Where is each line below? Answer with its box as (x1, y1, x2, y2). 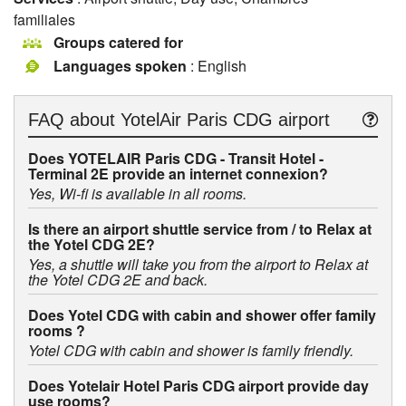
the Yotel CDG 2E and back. (28, 269, 208, 291)
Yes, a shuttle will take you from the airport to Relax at (28, 254, 368, 275)
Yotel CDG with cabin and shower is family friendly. (28, 340, 353, 362)
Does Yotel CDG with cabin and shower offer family (28, 304, 376, 326)
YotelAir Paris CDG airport (121, 110, 330, 130)
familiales (14, 8, 75, 30)
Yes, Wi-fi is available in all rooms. (28, 183, 246, 205)
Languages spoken (53, 55, 187, 77)
